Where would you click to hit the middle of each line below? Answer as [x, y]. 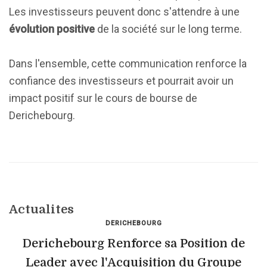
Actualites [41, 209]
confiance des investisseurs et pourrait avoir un [121, 81]
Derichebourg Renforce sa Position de [133, 243]
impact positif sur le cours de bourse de [103, 98]
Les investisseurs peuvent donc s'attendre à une [124, 12]
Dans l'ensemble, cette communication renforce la [128, 63]
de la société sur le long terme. [168, 29]
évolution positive [52, 29]
